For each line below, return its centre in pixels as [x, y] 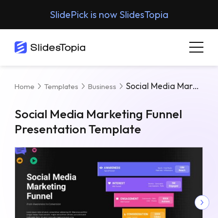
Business [102, 86]
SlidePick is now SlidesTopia [109, 15]
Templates [61, 86]
